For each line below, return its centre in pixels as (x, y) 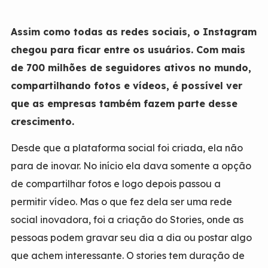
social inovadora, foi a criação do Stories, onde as (127, 220)
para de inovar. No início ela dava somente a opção (131, 166)
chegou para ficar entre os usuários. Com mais (128, 50)
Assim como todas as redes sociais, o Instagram (133, 32)
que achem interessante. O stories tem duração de (127, 256)
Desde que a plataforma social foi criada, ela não (127, 148)
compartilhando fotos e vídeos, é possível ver (126, 86)
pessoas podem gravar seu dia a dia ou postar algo (131, 238)
